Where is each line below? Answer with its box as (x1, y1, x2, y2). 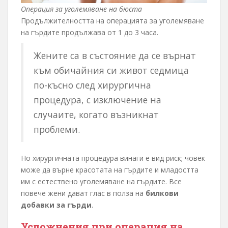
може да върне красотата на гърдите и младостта (21, 165, 198, 175)
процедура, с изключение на (34, 94, 161, 106)
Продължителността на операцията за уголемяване (21, 16, 204, 26)
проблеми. (34, 123, 80, 136)
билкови (146, 188, 179, 198)
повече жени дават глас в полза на (21, 188, 146, 198)
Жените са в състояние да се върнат (34, 49, 196, 62)
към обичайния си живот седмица (34, 64, 189, 77)
